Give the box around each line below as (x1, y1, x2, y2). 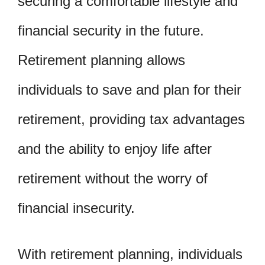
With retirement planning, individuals (18, 245, 243, 262)
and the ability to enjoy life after (18, 140, 212, 157)
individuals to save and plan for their (18, 81, 241, 98)
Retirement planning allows (18, 51, 185, 68)
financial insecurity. (18, 199, 135, 216)
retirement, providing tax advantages (18, 111, 245, 127)
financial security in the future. (18, 22, 204, 38)
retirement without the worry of (18, 170, 208, 186)
